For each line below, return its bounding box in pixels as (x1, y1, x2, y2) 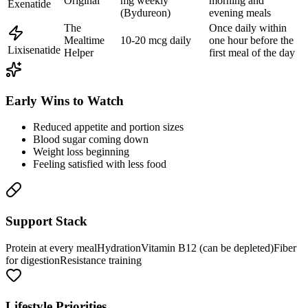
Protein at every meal (5, 241, 97, 254)
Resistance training (60, 254, 142, 266)
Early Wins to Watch (5, 93, 124, 108)
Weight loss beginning (33, 146, 129, 158)
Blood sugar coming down (33, 133, 148, 146)
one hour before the (209, 34, 294, 47)
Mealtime (64, 34, 104, 47)
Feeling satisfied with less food (33, 158, 166, 170)
